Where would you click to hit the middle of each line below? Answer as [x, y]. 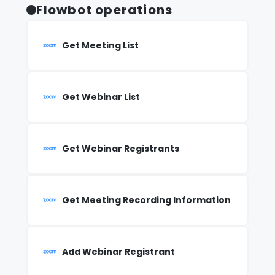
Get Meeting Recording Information [146, 200]
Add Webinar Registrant [118, 252]
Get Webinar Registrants [120, 149]
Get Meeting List [100, 46]
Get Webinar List [101, 97]
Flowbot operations [104, 10]
